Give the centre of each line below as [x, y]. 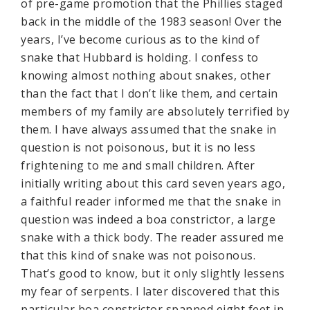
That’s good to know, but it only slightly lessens [153, 273]
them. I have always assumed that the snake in [149, 129]
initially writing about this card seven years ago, [153, 183]
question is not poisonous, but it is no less [138, 147]
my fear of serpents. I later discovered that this [151, 291]
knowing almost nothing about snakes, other [146, 75]
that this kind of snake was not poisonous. [138, 255]
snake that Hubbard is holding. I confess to [140, 57]
